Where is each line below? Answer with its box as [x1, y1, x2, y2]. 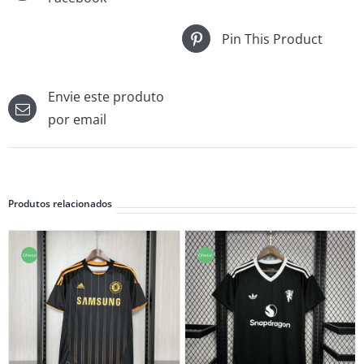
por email [48, 110, 106, 129]
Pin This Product [222, 29, 323, 48]
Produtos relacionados [8, 197, 112, 211]
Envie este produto [48, 88, 164, 106]
